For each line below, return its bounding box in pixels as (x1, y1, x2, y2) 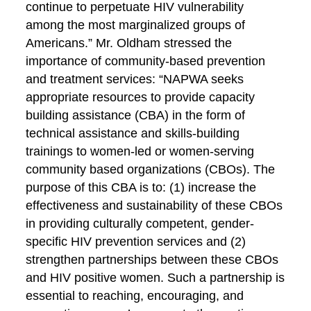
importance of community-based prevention (26, 54, 266, 68)
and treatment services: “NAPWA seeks (26, 72, 244, 86)
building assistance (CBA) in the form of (26, 108, 246, 122)
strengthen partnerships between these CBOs (26, 253, 279, 267)
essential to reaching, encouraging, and (26, 289, 244, 303)
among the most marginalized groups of (26, 18, 246, 32)
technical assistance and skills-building (26, 126, 240, 140)
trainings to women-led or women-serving (26, 144, 255, 158)
